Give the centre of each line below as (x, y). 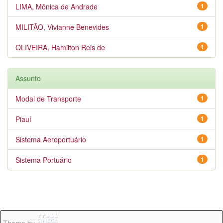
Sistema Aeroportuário (51, 139)
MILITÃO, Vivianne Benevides (62, 27)
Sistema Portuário (44, 160)
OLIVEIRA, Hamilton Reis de (60, 47)
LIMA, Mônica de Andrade (56, 6)
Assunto (28, 78)
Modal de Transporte (48, 99)
